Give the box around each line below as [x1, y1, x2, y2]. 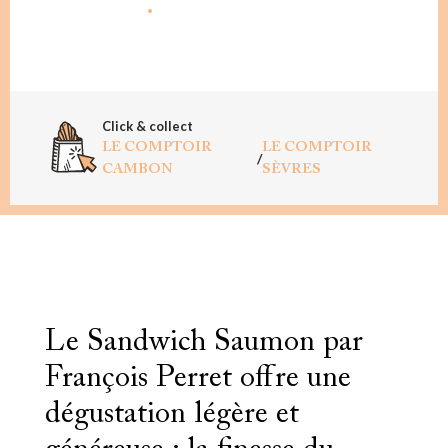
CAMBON [102, 162, 172, 177]
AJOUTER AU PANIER [148, 11, 300, 28]
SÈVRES [261, 162, 321, 177]
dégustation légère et [44, 399, 299, 430]
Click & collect [102, 117, 193, 134]
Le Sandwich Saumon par [44, 327, 363, 358]
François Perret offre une [44, 363, 351, 394]
